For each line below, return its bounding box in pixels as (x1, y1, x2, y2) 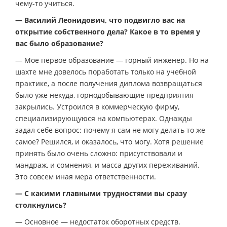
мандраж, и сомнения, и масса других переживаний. (15, 160, 200, 170)
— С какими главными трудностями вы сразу (15, 188, 187, 199)
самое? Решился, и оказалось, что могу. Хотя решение (15, 137, 204, 147)
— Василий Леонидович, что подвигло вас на (15, 15, 185, 25)
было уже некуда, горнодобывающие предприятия (15, 90, 194, 100)
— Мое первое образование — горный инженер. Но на (15, 55, 209, 65)
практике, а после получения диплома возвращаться (15, 79, 202, 89)
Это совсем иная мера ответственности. (15, 172, 156, 182)
